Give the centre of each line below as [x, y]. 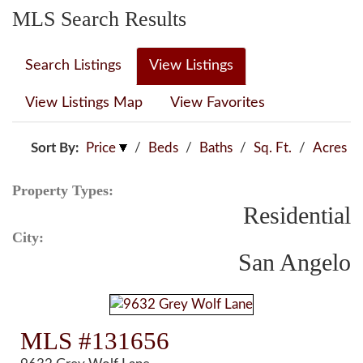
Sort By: [55, 147]
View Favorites [218, 102]
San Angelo [295, 262]
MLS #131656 [95, 341]
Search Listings [73, 65]
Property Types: [63, 190]
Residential [297, 215]
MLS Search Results [99, 19]
